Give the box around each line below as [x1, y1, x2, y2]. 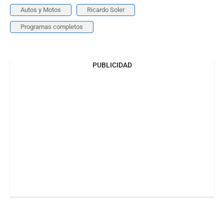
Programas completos [20, 22, 83, 30]
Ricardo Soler [87, 5, 124, 13]
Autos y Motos [20, 5, 61, 13]
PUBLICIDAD [92, 60, 132, 69]
